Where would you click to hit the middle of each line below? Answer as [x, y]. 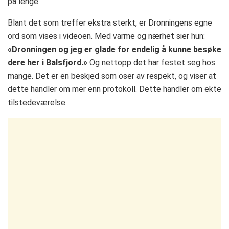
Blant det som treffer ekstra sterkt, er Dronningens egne [110, 23]
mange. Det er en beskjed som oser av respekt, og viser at [112, 76]
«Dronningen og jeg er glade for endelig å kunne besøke [114, 50]
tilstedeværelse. [37, 103]
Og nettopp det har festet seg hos [151, 63]
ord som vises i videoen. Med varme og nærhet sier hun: [106, 36]
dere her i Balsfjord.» [48, 63]
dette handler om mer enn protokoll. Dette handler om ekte [114, 89]
